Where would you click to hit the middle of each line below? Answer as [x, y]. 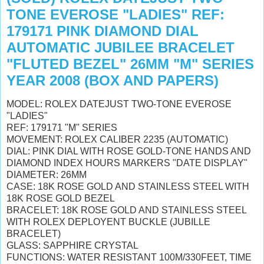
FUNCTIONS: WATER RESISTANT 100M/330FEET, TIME [129, 257]
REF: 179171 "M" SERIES [62, 127]
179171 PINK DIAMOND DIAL [103, 31]
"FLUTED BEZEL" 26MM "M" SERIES [130, 64]
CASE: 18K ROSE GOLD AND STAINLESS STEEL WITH [128, 186]
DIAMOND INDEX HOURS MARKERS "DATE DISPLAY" [128, 163]
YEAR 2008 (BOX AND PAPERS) [113, 80]
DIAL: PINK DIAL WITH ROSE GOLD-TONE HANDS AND [129, 151]
